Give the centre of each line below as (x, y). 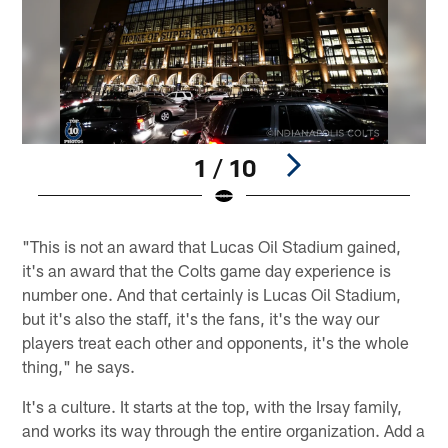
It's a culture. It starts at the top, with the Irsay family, (212, 406)
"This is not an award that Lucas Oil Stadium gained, (212, 246)
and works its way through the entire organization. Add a (224, 430)
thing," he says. (79, 366)
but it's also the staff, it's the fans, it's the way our (201, 318)
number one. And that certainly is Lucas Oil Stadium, (212, 294)
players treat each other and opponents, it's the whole (216, 342)
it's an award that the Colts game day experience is (207, 270)
